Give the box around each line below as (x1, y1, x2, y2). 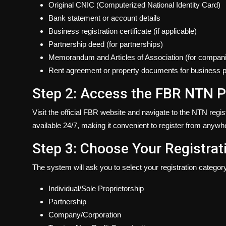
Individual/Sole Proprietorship (48, 184, 144, 193)
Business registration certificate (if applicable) (48, 27, 197, 36)
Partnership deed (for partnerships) (48, 40, 163, 49)
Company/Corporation (48, 210, 121, 219)
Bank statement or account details (48, 14, 160, 23)
